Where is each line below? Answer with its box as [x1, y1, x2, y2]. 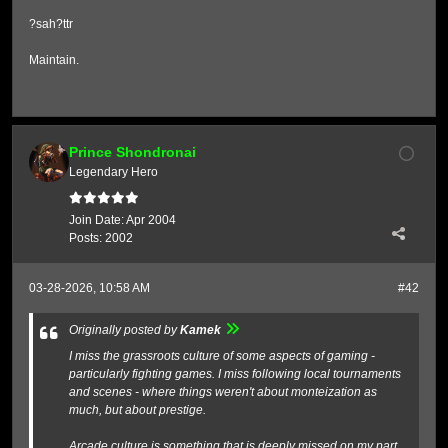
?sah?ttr [29, 17, 74, 31]
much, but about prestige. [69, 403, 207, 417]
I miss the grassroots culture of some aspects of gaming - [69, 349, 376, 363]
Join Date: [69, 213, 125, 227]
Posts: [69, 231, 103, 245]
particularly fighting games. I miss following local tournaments [69, 367, 402, 381]
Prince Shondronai [69, 144, 197, 160]
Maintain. [29, 53, 80, 67]
